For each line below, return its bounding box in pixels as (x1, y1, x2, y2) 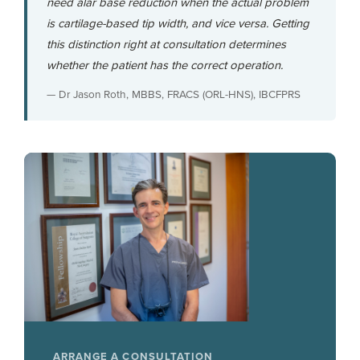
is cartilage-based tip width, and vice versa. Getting (47, 16, 309, 31)
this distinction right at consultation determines (47, 37, 286, 51)
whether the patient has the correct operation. (47, 58, 283, 72)
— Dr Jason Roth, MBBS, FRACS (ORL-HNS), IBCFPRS (47, 88, 301, 101)
